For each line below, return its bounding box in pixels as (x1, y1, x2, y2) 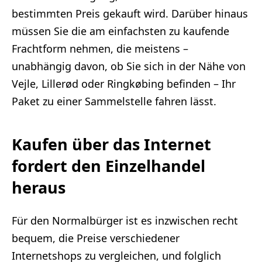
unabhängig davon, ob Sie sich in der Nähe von (12, 59, 246, 74)
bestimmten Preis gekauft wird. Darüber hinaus (12, 6, 248, 21)
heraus (12, 177, 65, 199)
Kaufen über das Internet (12, 133, 211, 156)
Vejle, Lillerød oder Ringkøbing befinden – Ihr (12, 77, 236, 91)
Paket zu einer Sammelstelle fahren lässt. (12, 94, 216, 109)
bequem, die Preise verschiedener (12, 230, 180, 245)
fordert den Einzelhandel (12, 155, 205, 177)
